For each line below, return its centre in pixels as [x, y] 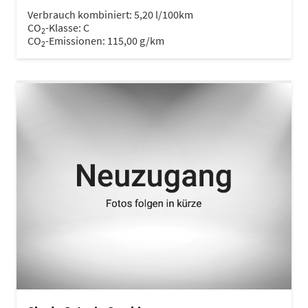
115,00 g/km [136, 40]
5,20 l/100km [164, 14]
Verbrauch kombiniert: [81, 14]
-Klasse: [63, 27]
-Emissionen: [76, 40]
